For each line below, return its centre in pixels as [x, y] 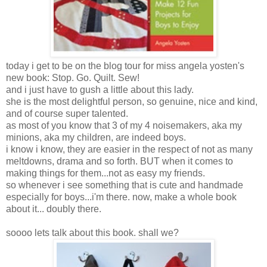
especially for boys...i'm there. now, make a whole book [121, 197]
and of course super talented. [67, 113]
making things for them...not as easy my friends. [105, 173]
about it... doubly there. [54, 209]
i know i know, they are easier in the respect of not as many [129, 149]
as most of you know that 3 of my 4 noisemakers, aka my [124, 125]
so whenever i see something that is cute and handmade [125, 185]
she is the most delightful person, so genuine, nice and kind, [132, 101]
